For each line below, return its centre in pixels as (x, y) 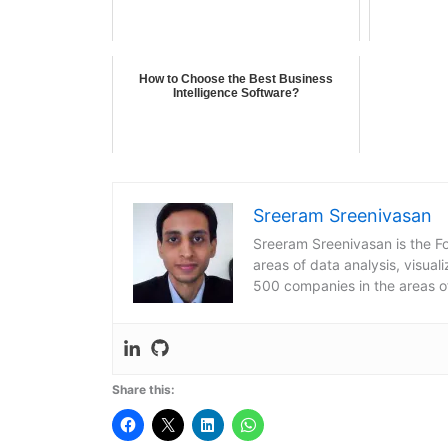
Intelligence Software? (235, 92)
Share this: (143, 389)
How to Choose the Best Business (235, 78)
